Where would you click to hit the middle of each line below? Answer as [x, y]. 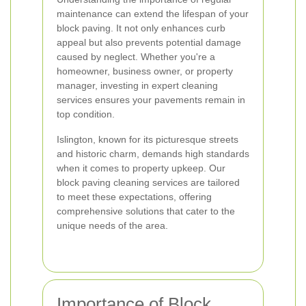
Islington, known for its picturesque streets [148, 139]
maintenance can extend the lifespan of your [153, 14]
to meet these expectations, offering [134, 197]
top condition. [86, 114]
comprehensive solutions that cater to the [146, 211]
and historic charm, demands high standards [153, 154]
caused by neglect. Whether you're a [136, 57]
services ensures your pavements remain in [151, 100]
